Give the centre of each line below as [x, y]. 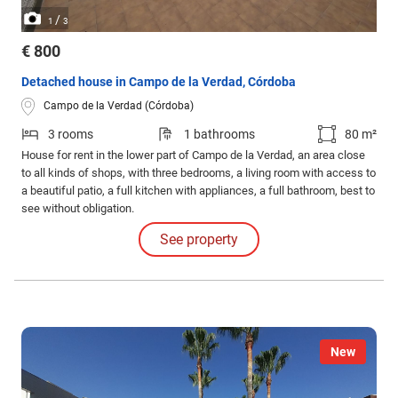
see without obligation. [78, 208]
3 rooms [71, 134]
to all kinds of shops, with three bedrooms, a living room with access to [199, 172]
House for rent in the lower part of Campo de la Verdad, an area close [193, 155]
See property [199, 239]
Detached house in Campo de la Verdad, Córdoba [159, 81]
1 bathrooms [219, 134]
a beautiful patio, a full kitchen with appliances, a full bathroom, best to [198, 190]
